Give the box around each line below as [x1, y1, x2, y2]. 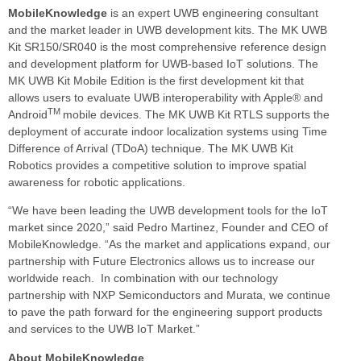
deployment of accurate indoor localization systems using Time [8, 124, 327, 138]
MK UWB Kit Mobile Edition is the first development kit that [8, 73, 304, 87]
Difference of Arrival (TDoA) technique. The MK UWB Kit [8, 141, 293, 155]
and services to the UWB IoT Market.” [8, 322, 200, 336]
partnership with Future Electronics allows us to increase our [8, 255, 315, 268]
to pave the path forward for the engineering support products [8, 305, 322, 319]
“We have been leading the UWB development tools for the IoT [8, 204, 328, 218]
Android [8, 107, 48, 121]
